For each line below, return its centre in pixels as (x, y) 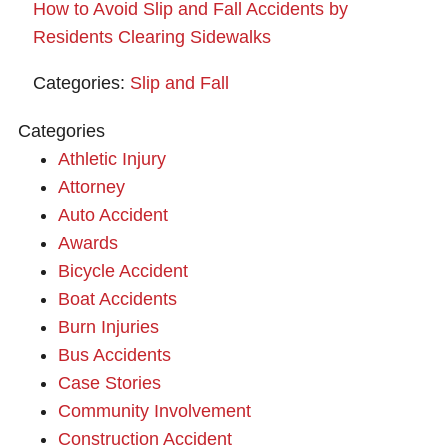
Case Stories (109, 382)
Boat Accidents (117, 298)
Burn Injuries (108, 326)
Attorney (91, 186)
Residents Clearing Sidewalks (152, 36)
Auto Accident (113, 214)
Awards (88, 242)
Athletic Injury (112, 158)
